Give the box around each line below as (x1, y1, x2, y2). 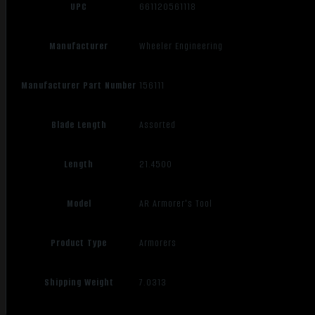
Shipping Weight (44, 275, 114, 289)
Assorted (139, 118, 176, 132)
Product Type (51, 236, 108, 250)
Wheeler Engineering (139, 39, 224, 53)
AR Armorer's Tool (139, 197, 213, 211)
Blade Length (51, 117, 107, 131)
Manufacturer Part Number (21, 78, 137, 92)
